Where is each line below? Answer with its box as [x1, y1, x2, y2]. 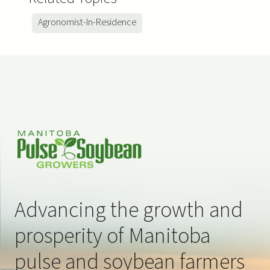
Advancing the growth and [14, 195, 243, 226]
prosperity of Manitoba [14, 221, 210, 252]
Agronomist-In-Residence [38, 15, 136, 29]
